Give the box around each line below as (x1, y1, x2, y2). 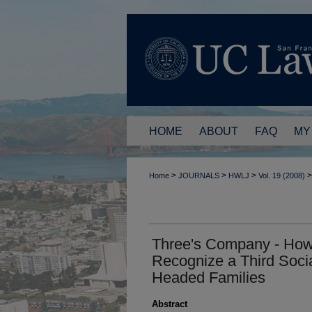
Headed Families (152, 268, 265, 286)
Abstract (152, 298, 187, 309)
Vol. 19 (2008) (258, 171, 305, 180)
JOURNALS (178, 171, 219, 180)
